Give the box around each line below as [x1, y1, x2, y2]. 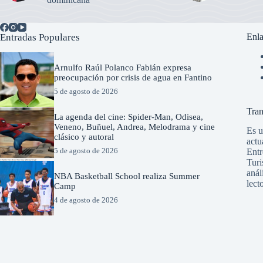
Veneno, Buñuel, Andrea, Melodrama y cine [54, 122, 215, 131]
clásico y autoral [54, 131, 114, 141]
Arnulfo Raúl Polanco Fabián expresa [54, 62, 192, 72]
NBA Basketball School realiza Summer [54, 171, 200, 181]
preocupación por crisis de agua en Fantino [54, 72, 213, 82]
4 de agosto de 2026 [54, 195, 119, 204]
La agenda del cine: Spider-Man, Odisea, [54, 112, 204, 122]
